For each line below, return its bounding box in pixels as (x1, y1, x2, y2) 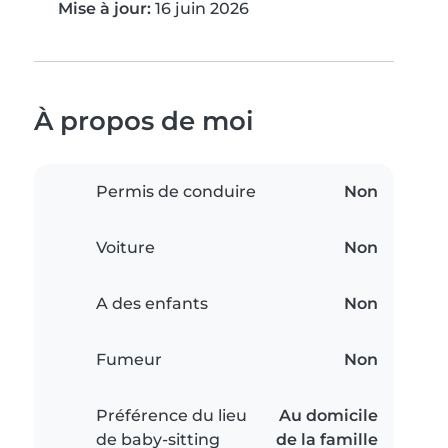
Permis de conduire (96, 182, 256, 202)
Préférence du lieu (96, 406, 247, 426)
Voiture (96, 238, 155, 258)
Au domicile (279, 406, 378, 426)
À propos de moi (34, 105, 254, 137)
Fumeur (96, 350, 162, 370)
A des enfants (96, 294, 208, 314)
